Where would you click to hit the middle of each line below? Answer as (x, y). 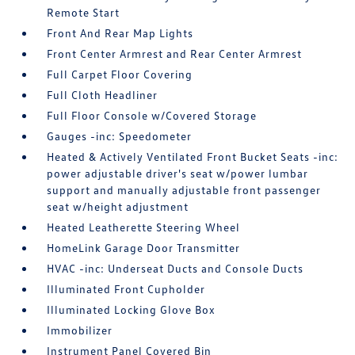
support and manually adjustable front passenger (184, 190)
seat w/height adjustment (118, 206)
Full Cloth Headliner (103, 95)
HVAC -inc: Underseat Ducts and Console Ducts (176, 268)
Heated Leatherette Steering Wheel (144, 227)
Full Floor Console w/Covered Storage (152, 115)
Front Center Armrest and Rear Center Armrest (175, 53)
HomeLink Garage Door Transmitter (144, 248)
